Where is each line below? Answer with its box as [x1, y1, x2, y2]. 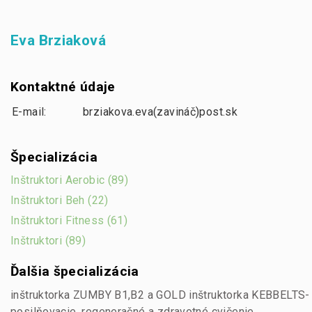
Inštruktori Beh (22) [10, 194, 109, 208]
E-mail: [12, 104, 47, 118]
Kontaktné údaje [10, 79, 116, 95]
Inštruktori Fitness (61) [10, 214, 128, 228]
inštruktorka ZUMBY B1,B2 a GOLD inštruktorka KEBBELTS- [10, 288, 310, 302]
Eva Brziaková [10, 31, 106, 49]
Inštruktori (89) [10, 234, 86, 248]
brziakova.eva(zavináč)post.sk [83, 104, 238, 118]
